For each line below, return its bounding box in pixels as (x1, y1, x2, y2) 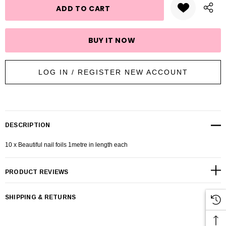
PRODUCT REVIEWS (5, 168, 69, 176)
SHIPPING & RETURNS (5, 194, 76, 201)
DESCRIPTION (5, 122, 50, 129)
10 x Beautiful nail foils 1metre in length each (5, 141, 128, 148)
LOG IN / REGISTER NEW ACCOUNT (38, 68, 188, 76)
